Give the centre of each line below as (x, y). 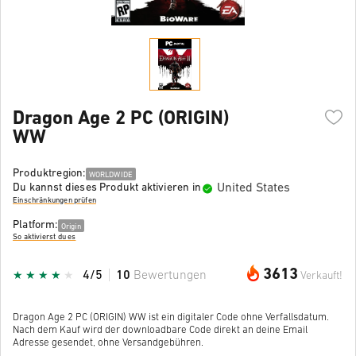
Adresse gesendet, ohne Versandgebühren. (108, 342)
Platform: (35, 225)
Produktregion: (49, 173)
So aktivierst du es (44, 238)
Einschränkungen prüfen (54, 201)
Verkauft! (321, 276)
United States (253, 188)
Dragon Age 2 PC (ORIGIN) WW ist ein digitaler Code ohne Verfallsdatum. (171, 317)
